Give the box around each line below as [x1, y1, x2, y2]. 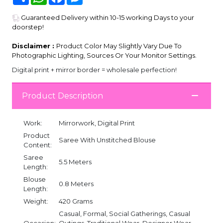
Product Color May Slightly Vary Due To [56, 41, 182, 50]
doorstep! [12, 22, 44, 31]
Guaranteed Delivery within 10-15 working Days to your [19, 13, 194, 21]
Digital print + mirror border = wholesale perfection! [12, 65, 177, 74]
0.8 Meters [59, 179, 94, 188]
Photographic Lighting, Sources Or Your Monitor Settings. [12, 51, 197, 59]
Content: [23, 140, 52, 149]
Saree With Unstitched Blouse [59, 135, 156, 144]
